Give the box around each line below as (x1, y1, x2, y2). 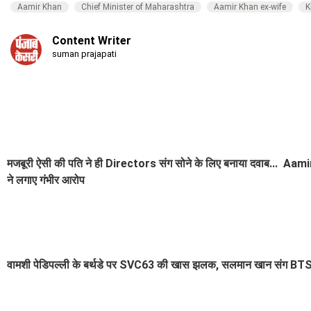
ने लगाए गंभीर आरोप (7, 173, 85, 187)
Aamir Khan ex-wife (214, 1, 286, 12)
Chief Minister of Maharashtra (81, 1, 194, 12)
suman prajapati (52, 48, 117, 59)
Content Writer (52, 33, 131, 47)
